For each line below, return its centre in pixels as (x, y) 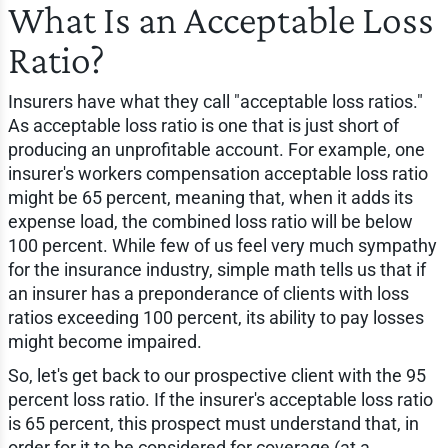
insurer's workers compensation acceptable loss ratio (217, 174)
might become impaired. (104, 342)
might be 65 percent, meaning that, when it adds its (210, 198)
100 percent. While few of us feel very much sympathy (222, 246)
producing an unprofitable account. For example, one (216, 150)
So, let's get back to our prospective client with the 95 (216, 376)
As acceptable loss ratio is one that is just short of (203, 126)
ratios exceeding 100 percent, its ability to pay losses (215, 318)
